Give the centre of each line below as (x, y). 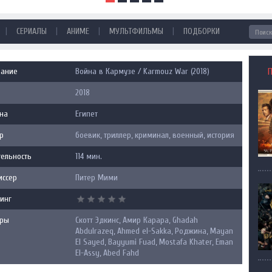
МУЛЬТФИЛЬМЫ (136, 31)
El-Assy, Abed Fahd (107, 253)
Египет (87, 114)
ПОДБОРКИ (202, 31)
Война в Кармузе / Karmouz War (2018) (142, 71)
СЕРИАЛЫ (32, 31)
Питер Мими (97, 178)
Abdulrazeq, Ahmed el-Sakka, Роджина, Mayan (154, 231)
